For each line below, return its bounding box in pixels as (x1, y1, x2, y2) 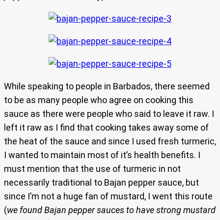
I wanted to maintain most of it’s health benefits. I (4, 150, 200, 161)
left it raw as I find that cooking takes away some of (4, 122, 209, 133)
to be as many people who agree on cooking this (4, 95, 193, 106)
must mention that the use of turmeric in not (4, 164, 181, 174)
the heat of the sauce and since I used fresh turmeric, (4, 136, 216, 147)
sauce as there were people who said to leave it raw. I (4, 109, 214, 119)
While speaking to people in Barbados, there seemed (4, 81, 210, 92)
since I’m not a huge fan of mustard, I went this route (4, 191, 213, 202)
